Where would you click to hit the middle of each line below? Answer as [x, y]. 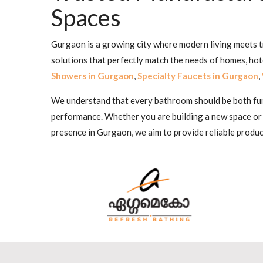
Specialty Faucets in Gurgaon [198, 76]
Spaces [86, 18]
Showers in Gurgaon [92, 76]
